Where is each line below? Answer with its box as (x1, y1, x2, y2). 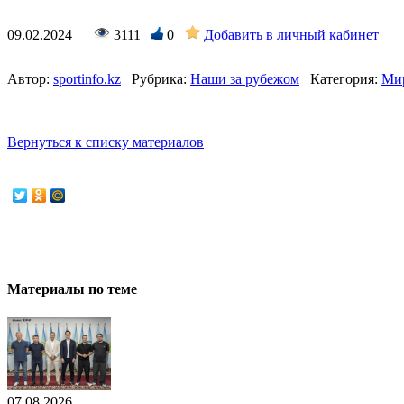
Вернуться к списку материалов (7, 133, 204, 150)
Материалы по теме (7, 281, 137, 298)
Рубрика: (132, 70, 187, 87)
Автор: (7, 70, 50, 87)
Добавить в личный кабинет (204, 26, 379, 42)
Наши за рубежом (190, 70, 299, 87)
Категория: (310, 70, 378, 87)
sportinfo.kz (53, 70, 121, 87)
